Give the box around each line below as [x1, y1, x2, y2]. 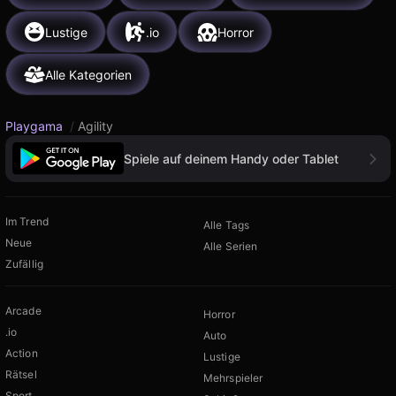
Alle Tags [203, 218, 250, 232]
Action [5, 346, 38, 361]
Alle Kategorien [45, 66, 132, 82]
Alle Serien [203, 240, 258, 254]
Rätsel [5, 368, 37, 382]
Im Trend [5, 215, 49, 229]
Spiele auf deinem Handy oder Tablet [124, 150, 339, 166]
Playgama [5, 118, 66, 133]
